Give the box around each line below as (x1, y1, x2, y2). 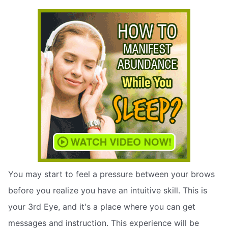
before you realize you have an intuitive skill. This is (8, 185, 207, 196)
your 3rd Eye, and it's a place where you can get (8, 202, 195, 212)
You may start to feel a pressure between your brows (8, 169, 215, 180)
